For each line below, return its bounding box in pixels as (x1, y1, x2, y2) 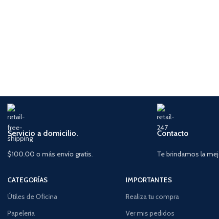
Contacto (156, 129, 189, 138)
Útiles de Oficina (7, 192, 57, 201)
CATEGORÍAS (7, 175, 48, 185)
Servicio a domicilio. (7, 129, 78, 138)
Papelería (7, 209, 35, 218)
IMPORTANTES (126, 175, 173, 185)
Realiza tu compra (126, 192, 179, 201)
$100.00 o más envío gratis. (7, 150, 93, 159)
